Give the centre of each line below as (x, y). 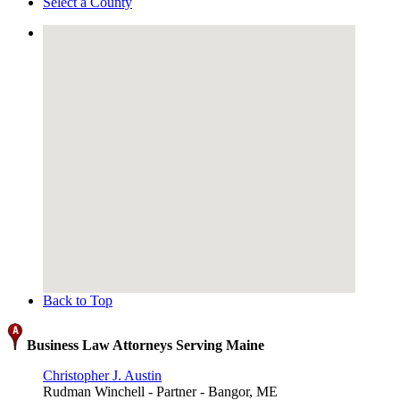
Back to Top (78, 301)
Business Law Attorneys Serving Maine (144, 346)
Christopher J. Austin (102, 376)
